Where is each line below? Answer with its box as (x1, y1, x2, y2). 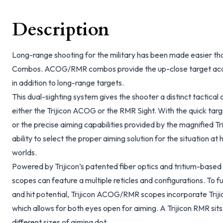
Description (12, 17, 110, 42)
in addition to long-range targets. (12, 78, 124, 88)
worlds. (12, 147, 37, 157)
